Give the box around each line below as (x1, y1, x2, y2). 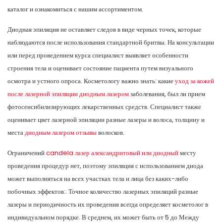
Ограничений (7, 148, 46, 158)
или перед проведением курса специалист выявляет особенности (7, 50, 188, 60)
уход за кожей (175, 76, 214, 86)
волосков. (97, 127, 124, 137)
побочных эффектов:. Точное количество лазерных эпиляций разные (7, 186, 198, 196)
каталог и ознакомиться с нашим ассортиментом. (7, 4, 143, 14)
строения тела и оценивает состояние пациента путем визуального (7, 63, 193, 73)
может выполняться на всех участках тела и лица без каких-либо (7, 173, 188, 183)
